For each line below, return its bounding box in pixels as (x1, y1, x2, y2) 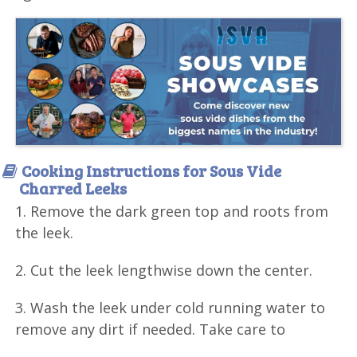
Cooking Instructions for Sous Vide (22, 159, 282, 182)
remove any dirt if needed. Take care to (15, 319, 286, 339)
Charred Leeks (19, 176, 127, 199)
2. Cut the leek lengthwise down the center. (15, 260, 313, 280)
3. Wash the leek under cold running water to (15, 297, 326, 317)
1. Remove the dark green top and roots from (15, 201, 329, 221)
